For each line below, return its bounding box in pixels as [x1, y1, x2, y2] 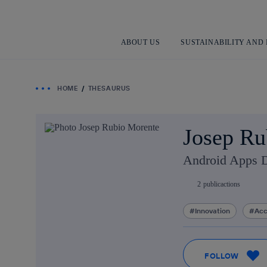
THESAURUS [88, 84, 131, 92]
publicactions [203, 180, 240, 188]
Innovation [195, 206, 230, 215]
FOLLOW [204, 250, 239, 260]
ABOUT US [120, 38, 160, 46]
